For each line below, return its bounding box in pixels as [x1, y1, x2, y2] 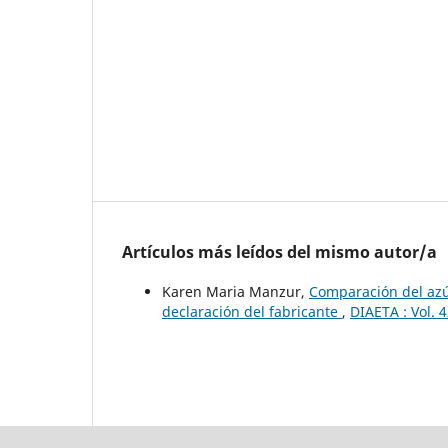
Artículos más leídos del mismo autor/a [122, 241, 437, 264]
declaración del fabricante [162, 302, 342, 322]
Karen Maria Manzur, [162, 282, 309, 302]
